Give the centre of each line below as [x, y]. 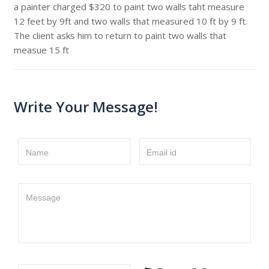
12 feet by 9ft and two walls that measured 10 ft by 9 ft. [130, 21]
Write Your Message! [86, 107]
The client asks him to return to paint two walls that [120, 35]
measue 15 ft [41, 50]
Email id [162, 153]
